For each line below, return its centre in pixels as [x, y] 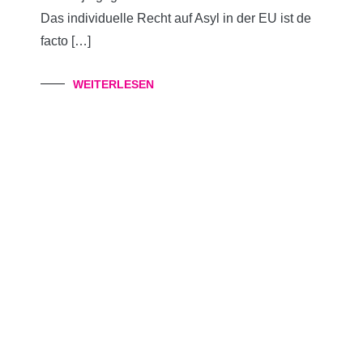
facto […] [66, 41]
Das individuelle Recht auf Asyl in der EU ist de [176, 18]
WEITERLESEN [113, 84]
